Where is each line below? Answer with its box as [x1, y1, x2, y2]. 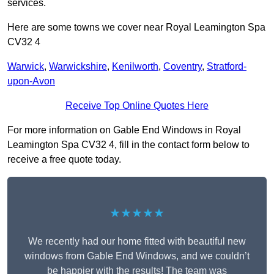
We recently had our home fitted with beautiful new [28, 236, 246, 247]
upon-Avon [7, 76, 55, 87]
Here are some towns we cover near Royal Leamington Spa [7, 22, 265, 33]
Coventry [163, 61, 202, 72]
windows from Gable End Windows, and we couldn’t [24, 251, 250, 262]
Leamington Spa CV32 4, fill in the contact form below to [7, 139, 250, 150]
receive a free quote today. [7, 154, 121, 165]
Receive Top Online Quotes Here [65, 100, 209, 111]
